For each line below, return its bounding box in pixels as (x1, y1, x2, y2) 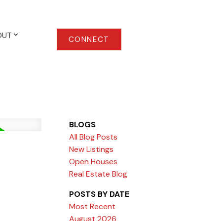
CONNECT (68, 34, 110, 44)
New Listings (69, 144, 114, 154)
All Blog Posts (69, 131, 118, 142)
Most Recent (69, 201, 116, 212)
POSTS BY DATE (69, 188, 130, 199)
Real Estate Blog (69, 168, 128, 179)
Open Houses (69, 156, 118, 167)
